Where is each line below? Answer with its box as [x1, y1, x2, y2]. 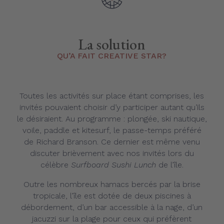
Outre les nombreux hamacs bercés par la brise [23, 179, 200, 189]
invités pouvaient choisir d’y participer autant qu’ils [19, 102, 204, 112]
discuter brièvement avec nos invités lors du [29, 148, 194, 158]
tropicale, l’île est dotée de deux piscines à [32, 191, 191, 200]
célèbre [40, 160, 68, 169]
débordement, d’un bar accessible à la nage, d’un [21, 202, 203, 212]
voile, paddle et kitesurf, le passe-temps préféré [22, 125, 201, 135]
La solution [78, 34, 146, 54]
